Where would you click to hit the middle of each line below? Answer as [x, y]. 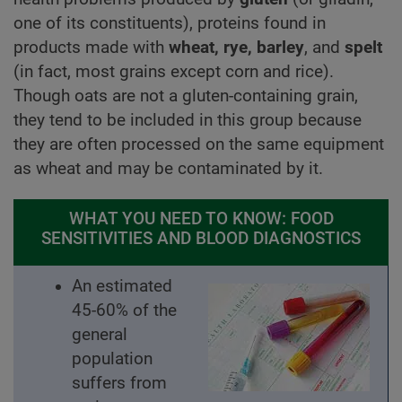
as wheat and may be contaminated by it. [168, 169]
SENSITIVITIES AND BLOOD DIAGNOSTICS [201, 239]
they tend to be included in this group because [188, 121]
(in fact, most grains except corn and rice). [174, 72]
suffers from [119, 384]
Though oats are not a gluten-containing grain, [186, 96]
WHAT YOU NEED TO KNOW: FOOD [201, 219]
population [112, 359]
